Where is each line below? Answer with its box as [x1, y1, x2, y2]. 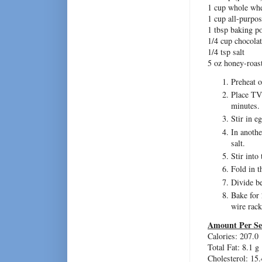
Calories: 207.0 [208, 230, 258, 242]
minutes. [231, 100, 260, 112]
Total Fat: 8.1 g [208, 242, 259, 253]
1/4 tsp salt [208, 46, 244, 57]
